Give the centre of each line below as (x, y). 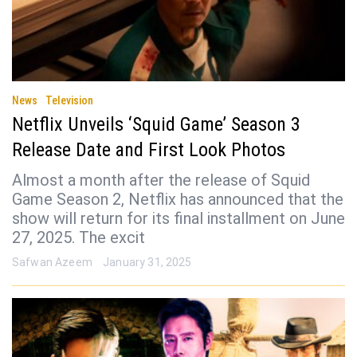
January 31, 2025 (147, 263)
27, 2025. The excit (78, 238)
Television (69, 101)
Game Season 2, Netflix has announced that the (178, 200)
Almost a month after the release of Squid (161, 180)
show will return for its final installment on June (178, 219)
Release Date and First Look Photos (149, 150)
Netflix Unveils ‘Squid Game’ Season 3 (156, 125)
